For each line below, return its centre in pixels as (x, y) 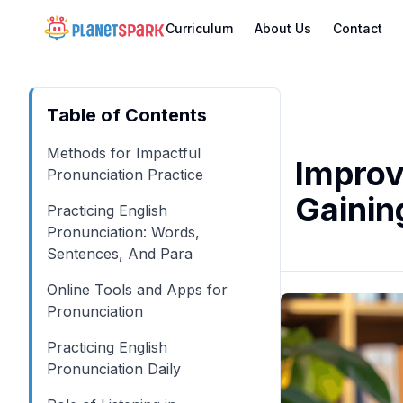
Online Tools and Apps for (137, 290)
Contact (357, 28)
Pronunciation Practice (125, 175)
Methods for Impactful (124, 153)
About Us (282, 28)
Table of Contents (127, 115)
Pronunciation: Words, (123, 232)
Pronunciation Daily (114, 369)
